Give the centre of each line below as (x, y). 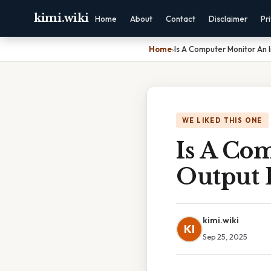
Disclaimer (228, 19)
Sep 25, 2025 (225, 237)
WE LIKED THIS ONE (222, 120)
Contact (181, 19)
